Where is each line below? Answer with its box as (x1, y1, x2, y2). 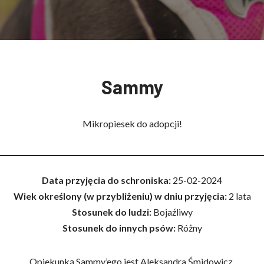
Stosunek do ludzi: (71, 206, 153, 217)
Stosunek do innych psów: (62, 222, 176, 233)
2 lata (228, 190, 251, 202)
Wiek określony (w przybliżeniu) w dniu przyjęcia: (13, 190, 229, 202)
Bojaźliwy (153, 206, 193, 217)
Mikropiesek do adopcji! (82, 118, 182, 129)
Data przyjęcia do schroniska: (42, 174, 173, 186)
